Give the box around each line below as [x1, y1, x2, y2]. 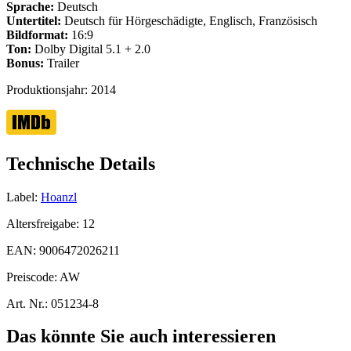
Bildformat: [6, 27, 68, 42]
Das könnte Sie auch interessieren [6, 326, 276, 347]
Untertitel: [6, 13, 61, 27]
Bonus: [6, 56, 44, 70]
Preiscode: [6, 270, 60, 284]
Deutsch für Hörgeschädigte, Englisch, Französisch [61, 13, 317, 27]
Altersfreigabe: [6, 216, 82, 230]
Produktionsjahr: [6, 82, 91, 96]
